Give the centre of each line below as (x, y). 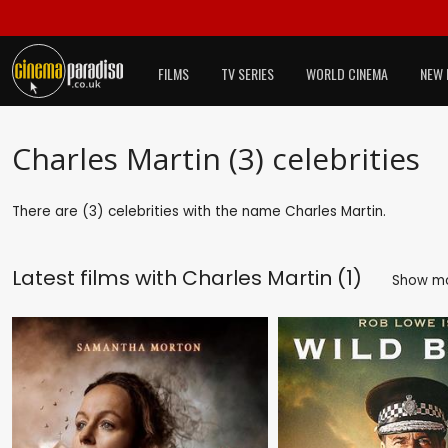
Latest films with (97, 277)
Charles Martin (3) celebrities (216, 158)
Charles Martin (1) (272, 277)
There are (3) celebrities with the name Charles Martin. (199, 211)
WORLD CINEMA (347, 73)
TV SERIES (247, 73)
